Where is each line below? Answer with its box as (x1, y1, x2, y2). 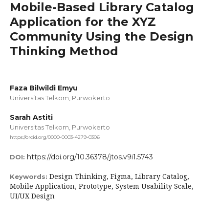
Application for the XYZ (10, 15, 156, 29)
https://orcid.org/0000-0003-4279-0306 (10, 134, 100, 141)
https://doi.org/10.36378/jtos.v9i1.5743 (27, 153, 153, 162)
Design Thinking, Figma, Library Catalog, (49, 172, 189, 181)
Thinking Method (10, 44, 118, 59)
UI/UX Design (10, 191, 55, 201)
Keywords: (10, 173, 49, 181)
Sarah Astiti (10, 113, 53, 122)
